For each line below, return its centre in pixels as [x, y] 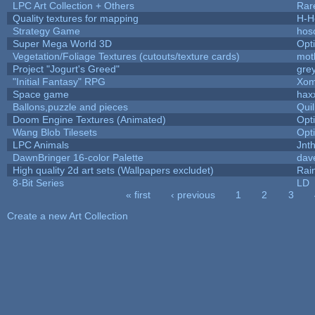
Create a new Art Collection [67, 216]
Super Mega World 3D [62, 43]
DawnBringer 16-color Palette [78, 157]
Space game [40, 94]
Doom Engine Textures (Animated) [89, 119]
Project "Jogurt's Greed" [66, 69]
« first [138, 194]
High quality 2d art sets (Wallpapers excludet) [113, 170]
